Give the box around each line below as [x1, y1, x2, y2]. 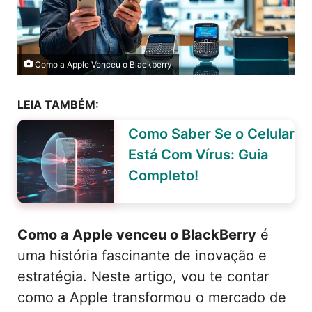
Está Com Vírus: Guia [127, 146, 268, 163]
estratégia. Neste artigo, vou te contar [17, 267, 269, 285]
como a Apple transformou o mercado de [17, 288, 286, 306]
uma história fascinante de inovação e [17, 247, 267, 264]
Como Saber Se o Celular [127, 125, 295, 142]
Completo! [127, 166, 198, 184]
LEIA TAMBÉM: [17, 97, 99, 111]
